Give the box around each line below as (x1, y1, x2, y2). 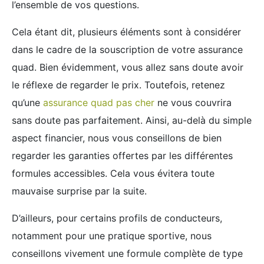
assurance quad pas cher (43, 97, 154, 108)
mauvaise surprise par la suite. (12, 185, 147, 197)
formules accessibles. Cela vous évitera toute (12, 167, 214, 179)
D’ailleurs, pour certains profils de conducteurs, (12, 212, 222, 224)
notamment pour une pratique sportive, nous (12, 230, 212, 242)
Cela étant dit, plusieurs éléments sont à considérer (12, 26, 241, 38)
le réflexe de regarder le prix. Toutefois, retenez (12, 79, 225, 91)
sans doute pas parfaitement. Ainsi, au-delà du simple (12, 114, 252, 126)
